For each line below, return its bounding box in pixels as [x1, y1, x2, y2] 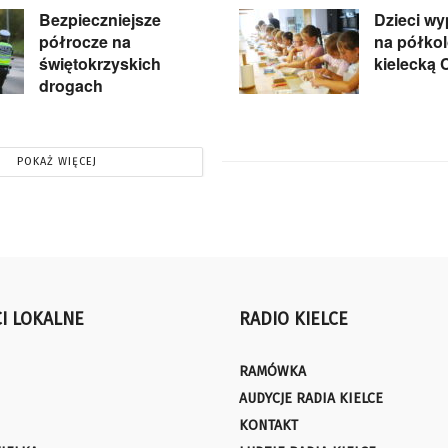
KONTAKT [239, 416, 298, 434]
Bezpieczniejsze [39, 7, 161, 31]
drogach [39, 73, 103, 97]
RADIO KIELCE [239, 308, 348, 330]
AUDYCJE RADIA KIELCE [239, 389, 383, 407]
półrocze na [39, 29, 131, 53]
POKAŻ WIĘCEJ [16, 154, 97, 168]
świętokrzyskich [39, 51, 161, 75]
